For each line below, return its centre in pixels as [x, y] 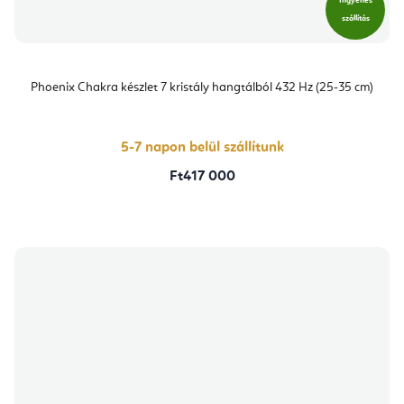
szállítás [355, 18]
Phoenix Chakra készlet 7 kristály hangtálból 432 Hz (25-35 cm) [202, 87]
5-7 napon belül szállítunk [202, 147]
